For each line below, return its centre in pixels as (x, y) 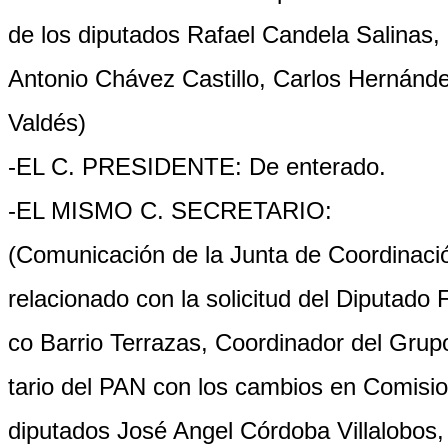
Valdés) (47, 122)
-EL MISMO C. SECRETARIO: (170, 210)
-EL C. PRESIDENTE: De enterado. (197, 166)
